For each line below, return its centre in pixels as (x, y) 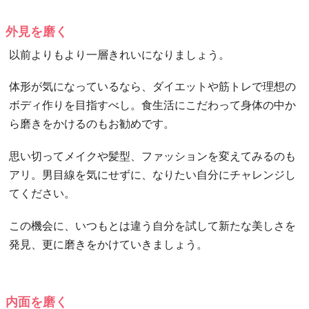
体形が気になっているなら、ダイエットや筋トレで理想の (152, 87)
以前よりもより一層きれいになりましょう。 (119, 55)
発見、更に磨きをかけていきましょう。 (108, 244)
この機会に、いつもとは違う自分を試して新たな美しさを (152, 226)
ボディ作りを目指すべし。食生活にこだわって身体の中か (152, 106)
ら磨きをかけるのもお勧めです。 (91, 124)
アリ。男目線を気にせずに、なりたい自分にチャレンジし (152, 175)
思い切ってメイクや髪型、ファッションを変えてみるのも (152, 157)
